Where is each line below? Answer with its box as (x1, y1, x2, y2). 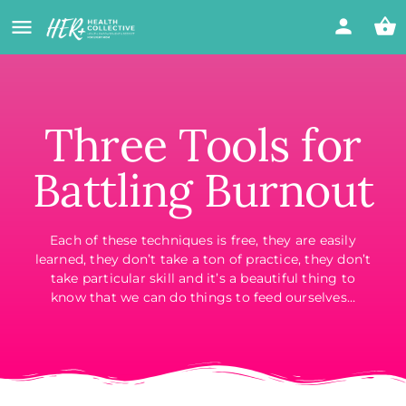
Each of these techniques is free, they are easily (50, 232, 356, 248)
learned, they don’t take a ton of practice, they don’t (34, 251, 372, 267)
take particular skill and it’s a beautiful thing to (50, 270, 356, 286)
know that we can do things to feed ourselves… (50, 289, 355, 305)
